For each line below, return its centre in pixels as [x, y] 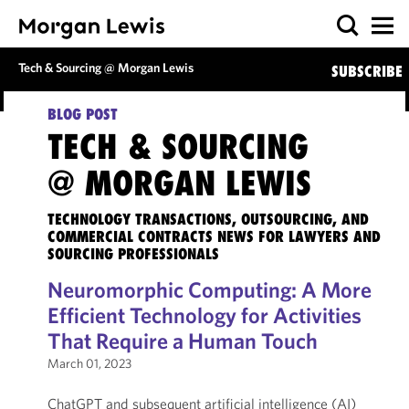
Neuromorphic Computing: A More [209, 289]
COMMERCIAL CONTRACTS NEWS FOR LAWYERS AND [214, 236]
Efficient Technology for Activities [204, 315]
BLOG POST [82, 114]
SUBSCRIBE [367, 71]
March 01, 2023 [89, 363]
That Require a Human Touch [182, 341]
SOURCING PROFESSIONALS [133, 254]
